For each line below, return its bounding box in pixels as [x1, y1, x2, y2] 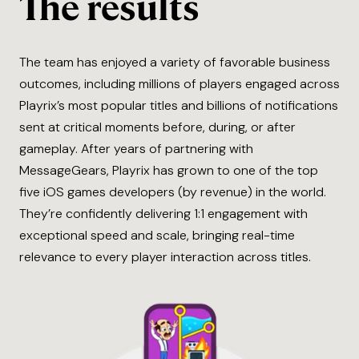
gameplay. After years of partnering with [19, 140, 253, 158]
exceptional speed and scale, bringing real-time [19, 227, 295, 244]
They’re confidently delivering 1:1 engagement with [19, 205, 308, 223]
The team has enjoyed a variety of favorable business [19, 54, 330, 71]
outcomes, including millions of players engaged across [19, 75, 340, 93]
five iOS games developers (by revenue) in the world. [19, 184, 326, 201]
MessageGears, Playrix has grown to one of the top [19, 162, 318, 179]
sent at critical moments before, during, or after [19, 119, 296, 136]
